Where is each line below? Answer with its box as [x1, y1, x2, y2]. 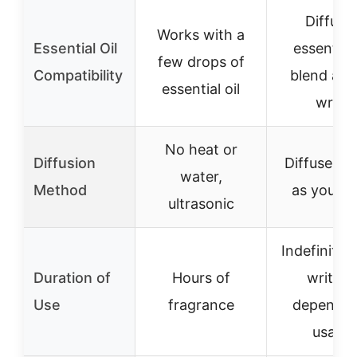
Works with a [157, 26, 245, 43]
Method [33, 182, 87, 198]
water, [179, 168, 222, 185]
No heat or [164, 141, 237, 158]
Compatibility [33, 67, 123, 84]
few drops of [157, 53, 245, 70]
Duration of [33, 269, 111, 286]
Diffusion [33, 155, 96, 171]
